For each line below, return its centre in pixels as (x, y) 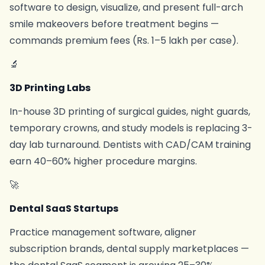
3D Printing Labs (50, 88)
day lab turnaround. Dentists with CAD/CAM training (130, 145)
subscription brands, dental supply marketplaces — (129, 249)
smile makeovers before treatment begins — (114, 24)
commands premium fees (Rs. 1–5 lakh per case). (124, 41)
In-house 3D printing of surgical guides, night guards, (130, 112)
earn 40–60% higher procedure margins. (103, 161)
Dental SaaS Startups (64, 209)
